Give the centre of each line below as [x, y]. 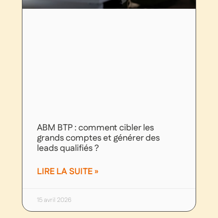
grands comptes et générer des [98, 138]
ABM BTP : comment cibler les [95, 128]
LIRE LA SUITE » [67, 172]
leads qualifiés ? [68, 148]
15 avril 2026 [54, 200]
